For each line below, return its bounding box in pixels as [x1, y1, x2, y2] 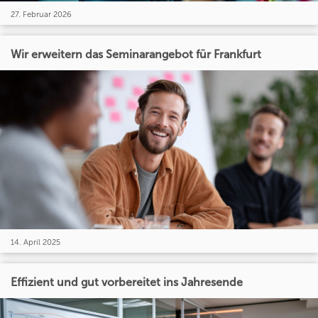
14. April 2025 [11, 236, 60, 247]
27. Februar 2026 [11, 9, 72, 19]
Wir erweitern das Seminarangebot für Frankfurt [11, 47, 261, 61]
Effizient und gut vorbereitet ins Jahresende [11, 275, 243, 289]
